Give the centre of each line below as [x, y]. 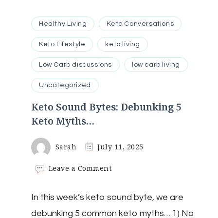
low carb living [156, 65]
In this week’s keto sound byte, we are [107, 198]
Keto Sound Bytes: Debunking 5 [106, 107]
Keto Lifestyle [62, 45]
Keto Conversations [140, 24]
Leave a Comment [80, 168]
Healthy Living [63, 24]
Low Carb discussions [75, 65]
